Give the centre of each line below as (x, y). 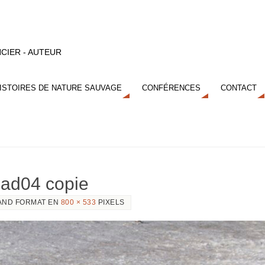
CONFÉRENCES (171, 88)
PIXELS (110, 202)
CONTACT (239, 88)
